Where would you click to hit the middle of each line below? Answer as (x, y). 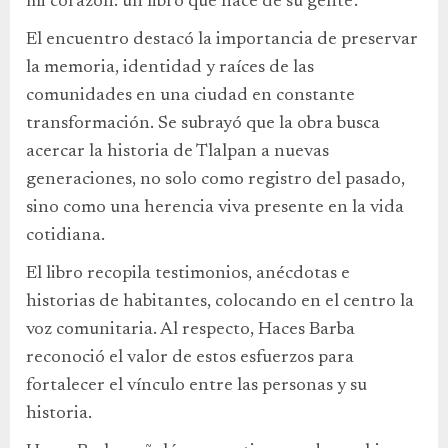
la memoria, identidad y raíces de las (170, 68)
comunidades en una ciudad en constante (190, 96)
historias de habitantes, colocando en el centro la (220, 302)
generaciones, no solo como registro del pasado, (215, 180)
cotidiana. (65, 236)
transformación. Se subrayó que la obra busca (203, 124)
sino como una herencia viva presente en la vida (215, 208)
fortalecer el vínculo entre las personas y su (196, 386)
